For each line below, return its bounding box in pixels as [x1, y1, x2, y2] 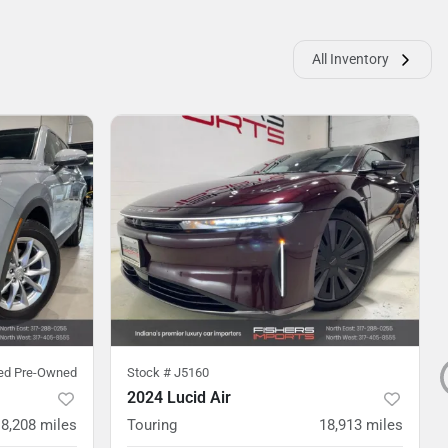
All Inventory [312, 51, 389, 67]
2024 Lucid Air [127, 388, 231, 407]
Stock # [127, 365, 174, 380]
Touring [127, 416, 177, 434]
